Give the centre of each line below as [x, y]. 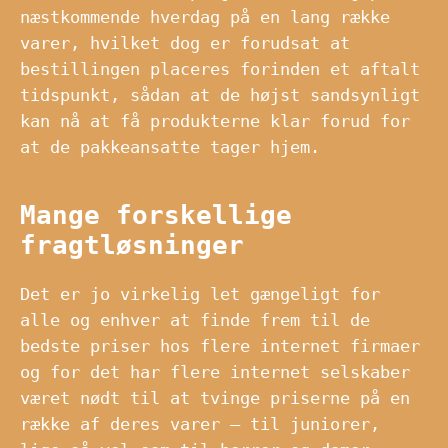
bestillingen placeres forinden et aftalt [220, 68]
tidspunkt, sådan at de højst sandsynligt [220, 94]
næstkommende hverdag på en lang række [205, 16]
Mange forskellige [156, 214]
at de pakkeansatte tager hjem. [170, 146]
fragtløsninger [132, 244]
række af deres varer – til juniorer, [200, 423]
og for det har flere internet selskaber [215, 371]
